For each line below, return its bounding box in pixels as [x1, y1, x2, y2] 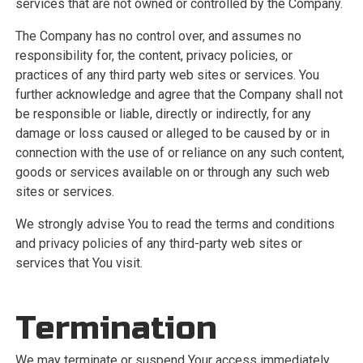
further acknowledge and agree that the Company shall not [15, 87, 343, 102]
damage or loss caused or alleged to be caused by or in [15, 126, 330, 141]
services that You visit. [15, 255, 143, 271]
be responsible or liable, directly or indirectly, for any [15, 106, 311, 122]
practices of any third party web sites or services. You [15, 67, 319, 83]
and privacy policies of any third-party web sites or [15, 236, 302, 251]
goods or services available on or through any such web [15, 164, 330, 180]
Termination [15, 309, 217, 348]
